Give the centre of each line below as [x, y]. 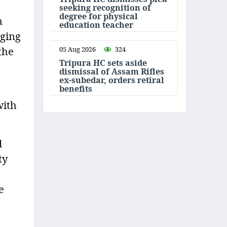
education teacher [96, 25]
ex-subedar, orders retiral [112, 80]
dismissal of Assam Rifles [112, 71]
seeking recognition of [105, 8]
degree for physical [99, 16]
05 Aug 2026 [78, 49]
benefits [76, 89]
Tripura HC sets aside [103, 63]
